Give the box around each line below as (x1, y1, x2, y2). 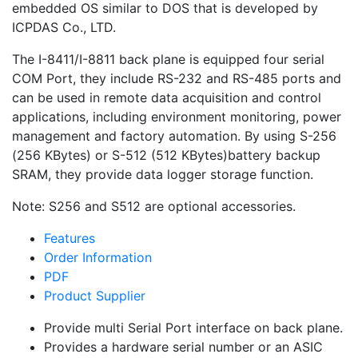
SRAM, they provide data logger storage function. (12, 166, 313, 182)
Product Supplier (44, 288, 145, 304)
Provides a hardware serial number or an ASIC (44, 339, 327, 355)
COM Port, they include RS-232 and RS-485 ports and (12, 70, 341, 86)
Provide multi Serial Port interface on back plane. (44, 320, 343, 336)
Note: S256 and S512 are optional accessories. (12, 198, 296, 214)
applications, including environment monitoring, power (12, 109, 341, 125)
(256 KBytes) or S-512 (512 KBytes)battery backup (12, 147, 320, 163)
